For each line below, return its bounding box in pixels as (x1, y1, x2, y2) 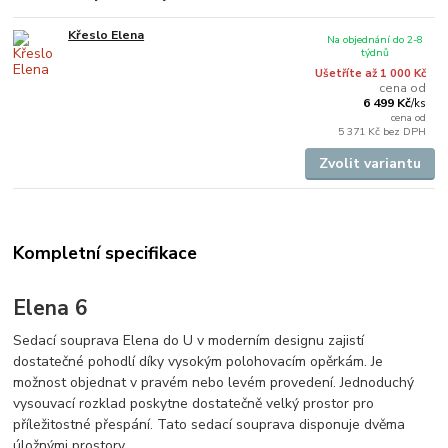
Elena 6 (13, 294, 89, 323)
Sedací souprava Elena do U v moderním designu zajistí (13, 331, 365, 351)
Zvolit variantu (318, 153, 421, 173)
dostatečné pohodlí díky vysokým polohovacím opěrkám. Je (13, 352, 384, 372)
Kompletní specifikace (13, 240, 198, 265)
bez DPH (383, 123, 427, 139)
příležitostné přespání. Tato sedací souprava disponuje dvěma (13, 415, 406, 435)
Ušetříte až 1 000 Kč (315, 65, 427, 81)
